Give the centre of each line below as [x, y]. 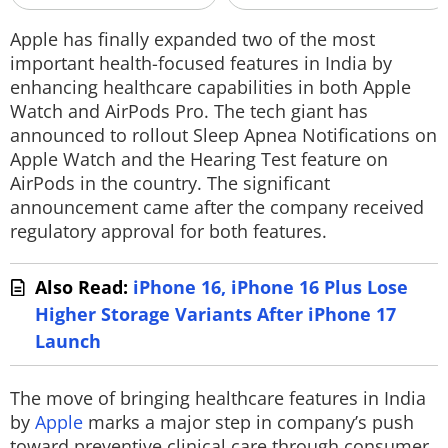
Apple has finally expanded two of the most [192, 39]
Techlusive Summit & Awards [140, 28]
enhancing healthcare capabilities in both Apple [210, 87]
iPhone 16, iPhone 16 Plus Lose [270, 287]
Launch [68, 341]
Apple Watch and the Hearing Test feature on [199, 159]
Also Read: [84, 287]
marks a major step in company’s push [248, 422]
